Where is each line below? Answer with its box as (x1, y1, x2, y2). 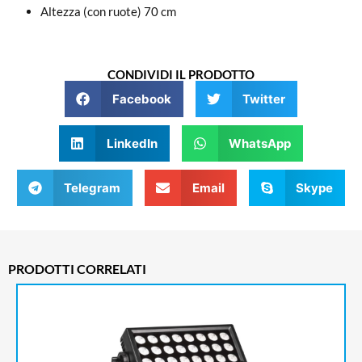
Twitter (242, 90, 285, 107)
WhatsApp (229, 135, 291, 151)
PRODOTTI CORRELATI (8, 261, 146, 277)
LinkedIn (106, 135, 158, 151)
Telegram (64, 179, 121, 196)
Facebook (112, 90, 171, 107)
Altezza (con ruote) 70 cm (40, 4, 176, 19)
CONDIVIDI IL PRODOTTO (107, 67, 255, 82)
